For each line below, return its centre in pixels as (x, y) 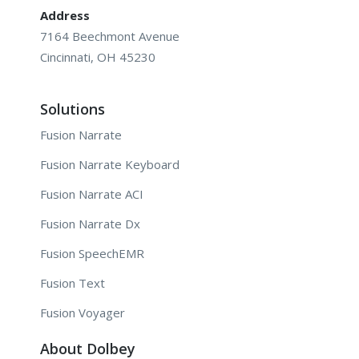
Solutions (73, 109)
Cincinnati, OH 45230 (98, 56)
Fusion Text (73, 283)
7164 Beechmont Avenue (110, 36)
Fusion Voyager (83, 313)
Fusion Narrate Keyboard (110, 165)
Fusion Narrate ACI (92, 194)
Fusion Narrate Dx (90, 224)
